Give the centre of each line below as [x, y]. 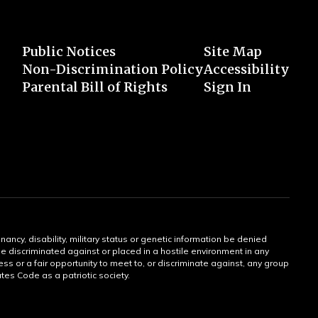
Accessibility [246, 69]
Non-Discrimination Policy [113, 69]
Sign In [227, 87]
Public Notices [68, 51]
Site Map [232, 51]
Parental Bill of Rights [94, 87]
